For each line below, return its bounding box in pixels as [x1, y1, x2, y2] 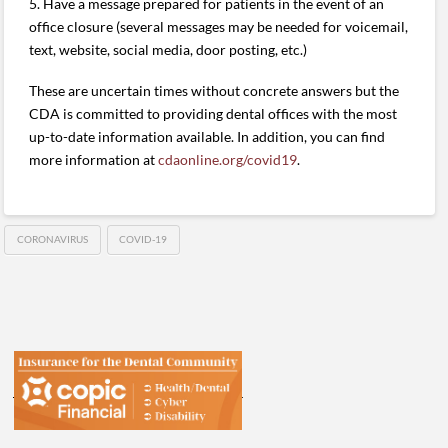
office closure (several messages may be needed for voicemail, [29, 18, 409, 35]
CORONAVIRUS [17, 233, 89, 246]
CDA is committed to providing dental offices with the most [29, 105, 398, 123]
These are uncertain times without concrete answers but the [29, 82, 400, 100]
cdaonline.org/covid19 [158, 151, 298, 169]
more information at [29, 151, 159, 169]
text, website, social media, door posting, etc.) [29, 41, 308, 58]
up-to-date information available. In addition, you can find [29, 128, 386, 146]
